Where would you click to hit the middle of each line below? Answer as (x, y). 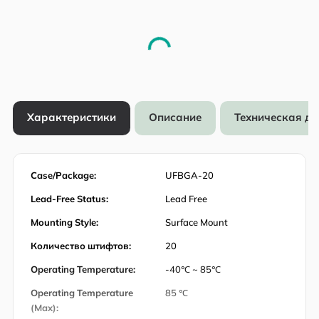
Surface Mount (197, 222)
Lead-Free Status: (69, 198)
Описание (175, 117)
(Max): (45, 307)
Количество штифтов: (81, 245)
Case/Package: (63, 175)
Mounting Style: (64, 222)
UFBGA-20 (189, 175)
